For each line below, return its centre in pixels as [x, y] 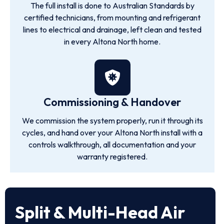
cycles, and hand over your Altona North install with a [112, 132]
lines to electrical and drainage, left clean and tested [112, 29]
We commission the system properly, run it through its [112, 120]
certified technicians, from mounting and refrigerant [112, 17]
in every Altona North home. [112, 41]
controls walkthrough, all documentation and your [112, 144]
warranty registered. [112, 156]
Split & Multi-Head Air [100, 212]
